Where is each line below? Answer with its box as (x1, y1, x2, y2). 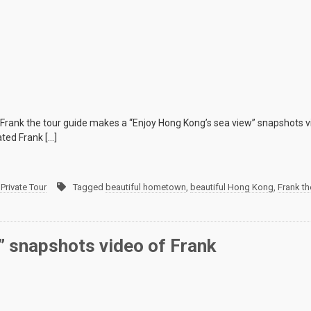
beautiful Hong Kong (190, 182, 274, 193)
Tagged (73, 182, 106, 193)
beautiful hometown (106, 182, 186, 193)
